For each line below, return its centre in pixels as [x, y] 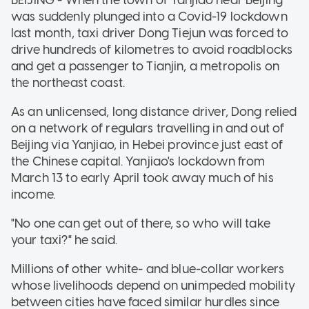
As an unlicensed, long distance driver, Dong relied [154, 111]
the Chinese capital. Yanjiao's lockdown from [138, 161]
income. [33, 194]
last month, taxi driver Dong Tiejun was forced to [150, 33]
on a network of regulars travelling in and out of [148, 128]
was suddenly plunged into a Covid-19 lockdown [149, 16]
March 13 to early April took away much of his [142, 178]
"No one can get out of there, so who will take [141, 223]
